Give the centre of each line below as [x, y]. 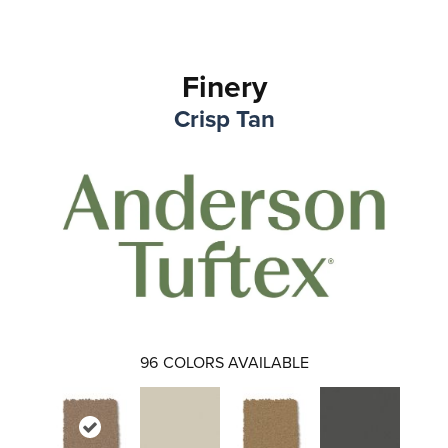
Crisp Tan [224, 118]
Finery [224, 86]
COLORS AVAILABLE [235, 361]
